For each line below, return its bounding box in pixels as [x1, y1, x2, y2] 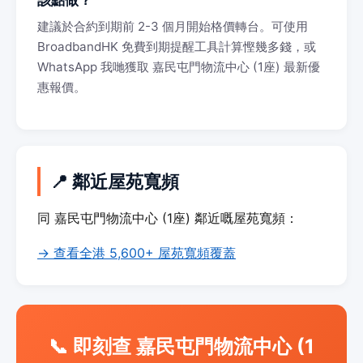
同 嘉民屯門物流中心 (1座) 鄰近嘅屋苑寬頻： [37, 210, 298, 226]
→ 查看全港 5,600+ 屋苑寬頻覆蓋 [37, 245, 236, 261]
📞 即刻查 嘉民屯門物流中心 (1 [49, 335, 314, 358]
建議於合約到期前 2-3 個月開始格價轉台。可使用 [37, 19, 308, 34]
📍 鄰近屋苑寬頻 [50, 171, 179, 192]
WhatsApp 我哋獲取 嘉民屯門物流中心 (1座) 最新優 [37, 59, 320, 75]
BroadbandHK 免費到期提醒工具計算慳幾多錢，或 [37, 39, 316, 54]
